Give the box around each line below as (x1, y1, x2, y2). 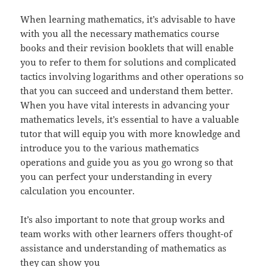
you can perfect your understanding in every (20, 170, 212, 183)
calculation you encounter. (20, 185, 135, 197)
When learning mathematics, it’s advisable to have (20, 13, 236, 26)
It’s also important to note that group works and (20, 213, 225, 226)
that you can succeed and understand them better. (20, 85, 234, 97)
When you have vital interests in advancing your (20, 99, 230, 111)
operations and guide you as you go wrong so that (20, 156, 234, 169)
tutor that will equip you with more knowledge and (20, 128, 241, 140)
